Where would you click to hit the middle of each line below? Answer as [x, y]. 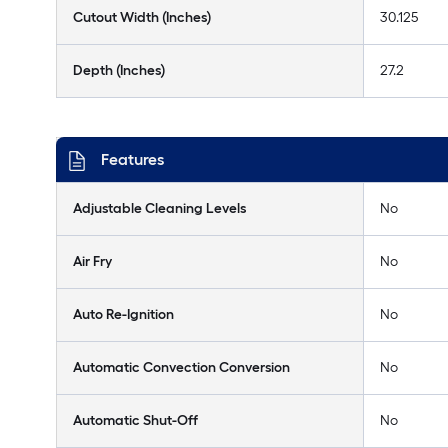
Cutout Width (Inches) [142, 17]
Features [132, 159]
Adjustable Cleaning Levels [159, 208]
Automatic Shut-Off [135, 420]
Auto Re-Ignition [123, 314]
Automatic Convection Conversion [181, 367]
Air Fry [92, 261]
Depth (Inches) [119, 70]
